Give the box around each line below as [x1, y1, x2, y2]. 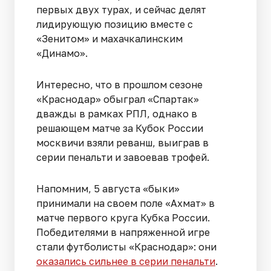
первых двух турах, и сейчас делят [36, 3, 206, 16]
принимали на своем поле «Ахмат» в [36, 197, 215, 209]
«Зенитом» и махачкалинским [36, 32, 183, 45]
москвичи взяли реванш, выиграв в [36, 136, 209, 149]
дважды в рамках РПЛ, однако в [36, 107, 197, 120]
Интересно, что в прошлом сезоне [36, 78, 203, 91]
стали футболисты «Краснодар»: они [36, 240, 217, 253]
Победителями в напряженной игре [36, 226, 210, 238]
